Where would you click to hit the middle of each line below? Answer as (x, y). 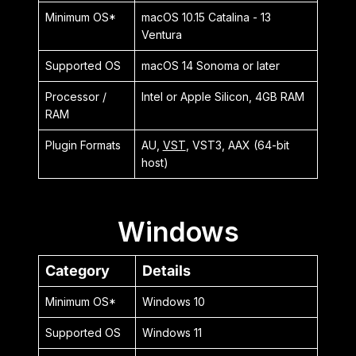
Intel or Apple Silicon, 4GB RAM (222, 96)
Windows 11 (172, 332)
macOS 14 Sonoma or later (210, 65)
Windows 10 (173, 301)
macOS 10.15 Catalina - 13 (206, 17)
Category (77, 270)
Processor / (75, 96)
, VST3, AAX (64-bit (237, 145)
